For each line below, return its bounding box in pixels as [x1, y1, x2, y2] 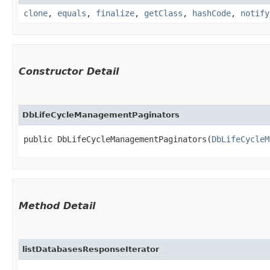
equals [57, 8, 86, 18]
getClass [144, 8, 183, 18]
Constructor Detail [19, 65, 119, 77]
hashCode [192, 8, 231, 18]
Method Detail [19, 199, 95, 212]
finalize [96, 8, 134, 18]
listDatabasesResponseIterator [22, 244, 159, 254]
